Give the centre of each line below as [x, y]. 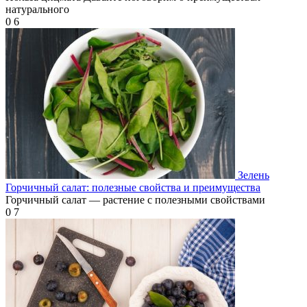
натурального [37, 10]
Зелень [254, 175]
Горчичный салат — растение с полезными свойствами [135, 200]
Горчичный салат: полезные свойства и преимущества [133, 188]
